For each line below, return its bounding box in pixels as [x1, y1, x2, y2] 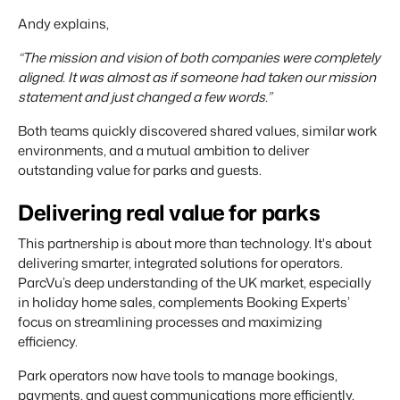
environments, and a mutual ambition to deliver [18, 140, 309, 160]
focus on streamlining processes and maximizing [18, 312, 322, 331]
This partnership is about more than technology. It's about [18, 233, 371, 253]
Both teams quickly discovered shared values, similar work [18, 121, 377, 140]
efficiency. [18, 331, 78, 351]
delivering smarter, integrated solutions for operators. [18, 253, 343, 272]
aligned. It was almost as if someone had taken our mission [18, 67, 376, 87]
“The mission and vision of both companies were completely [18, 47, 380, 67]
